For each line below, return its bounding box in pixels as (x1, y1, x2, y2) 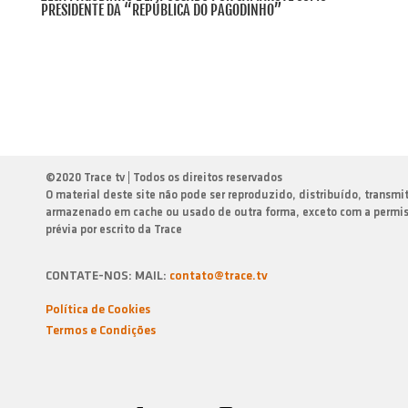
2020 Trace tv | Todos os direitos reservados (56, 172, 282, 184)
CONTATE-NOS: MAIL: (46, 270, 169, 283)
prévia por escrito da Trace (46, 224, 182, 236)
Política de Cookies (46, 303, 150, 317)
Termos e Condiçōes (46, 324, 156, 338)
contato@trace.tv (169, 270, 268, 283)
